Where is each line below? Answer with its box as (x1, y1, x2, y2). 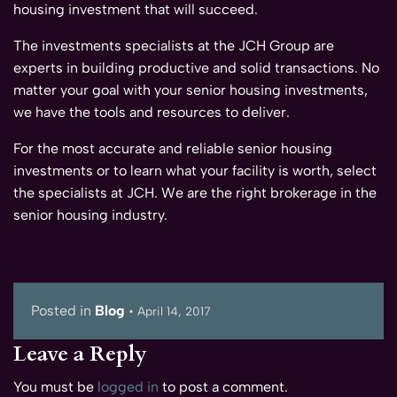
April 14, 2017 (134, 304, 211, 319)
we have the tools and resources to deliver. (13, 104, 290, 121)
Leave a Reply (13, 339, 147, 370)
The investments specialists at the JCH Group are (13, 37, 334, 55)
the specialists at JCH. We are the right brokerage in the (13, 184, 377, 202)
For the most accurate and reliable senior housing (13, 140, 332, 158)
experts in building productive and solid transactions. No (13, 59, 379, 77)
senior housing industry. (13, 206, 167, 224)
